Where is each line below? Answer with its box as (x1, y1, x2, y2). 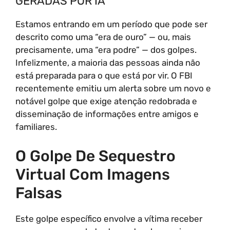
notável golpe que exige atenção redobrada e (15, 96, 197, 106)
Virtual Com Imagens (15, 165, 170, 184)
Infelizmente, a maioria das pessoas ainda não (15, 57, 200, 68)
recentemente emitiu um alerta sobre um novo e (15, 83, 211, 93)
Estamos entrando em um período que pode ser (15, 19, 207, 29)
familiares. (15, 122, 57, 132)
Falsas (15, 183, 62, 202)
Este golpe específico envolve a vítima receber (15, 213, 202, 224)
